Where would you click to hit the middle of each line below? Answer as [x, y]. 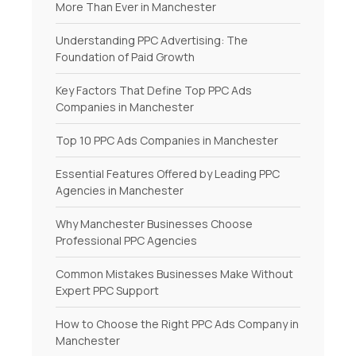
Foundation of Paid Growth [125, 57]
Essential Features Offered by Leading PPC [168, 174]
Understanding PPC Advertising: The [152, 41]
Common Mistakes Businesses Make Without [174, 274]
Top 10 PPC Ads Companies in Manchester [167, 141]
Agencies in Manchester [120, 191]
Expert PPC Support [107, 291]
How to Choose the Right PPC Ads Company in [177, 324]
